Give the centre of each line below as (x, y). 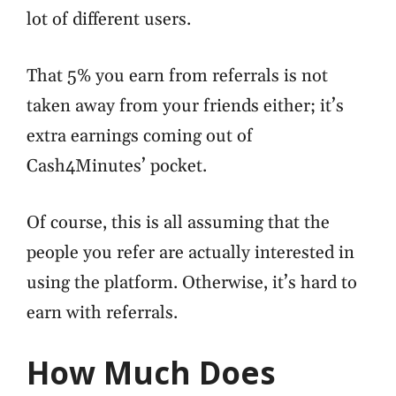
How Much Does (151, 372)
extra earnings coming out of (140, 136)
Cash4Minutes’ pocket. (117, 166)
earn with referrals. (102, 312)
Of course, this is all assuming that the (178, 222)
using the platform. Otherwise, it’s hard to (192, 282)
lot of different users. (109, 19)
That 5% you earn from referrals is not (177, 76)
